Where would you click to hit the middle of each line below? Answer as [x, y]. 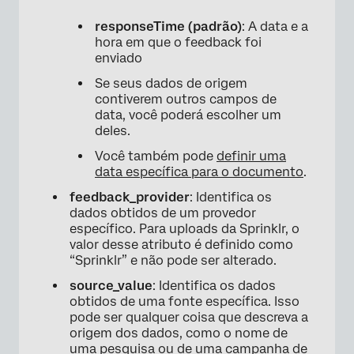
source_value [111, 286]
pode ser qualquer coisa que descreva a [189, 318]
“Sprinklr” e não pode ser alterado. [173, 261]
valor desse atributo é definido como [181, 245]
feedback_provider [130, 198]
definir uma [251, 156]
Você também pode [156, 156]
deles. [113, 131]
